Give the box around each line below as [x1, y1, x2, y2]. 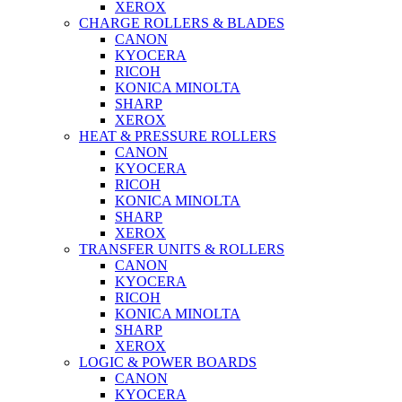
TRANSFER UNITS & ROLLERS [79, 240, 284, 257]
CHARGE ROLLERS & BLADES [79, 14, 284, 31]
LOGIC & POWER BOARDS [79, 354, 257, 370]
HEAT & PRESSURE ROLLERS [79, 127, 276, 144]
